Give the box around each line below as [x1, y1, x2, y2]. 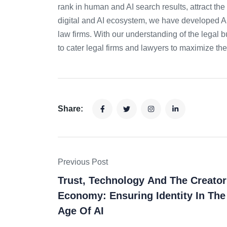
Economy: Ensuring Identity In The [58, 190, 225, 201]
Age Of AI [58, 205, 104, 216]
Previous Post [58, 157, 108, 166]
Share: [58, 104, 85, 113]
